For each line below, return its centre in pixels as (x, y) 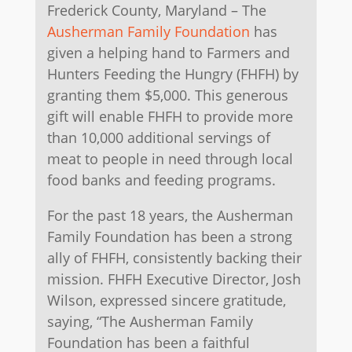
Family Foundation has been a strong (169, 237)
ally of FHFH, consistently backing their (174, 258)
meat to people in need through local (170, 159)
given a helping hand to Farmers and (168, 53)
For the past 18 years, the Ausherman (170, 216)
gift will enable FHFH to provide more (170, 117)
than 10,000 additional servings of (158, 138)
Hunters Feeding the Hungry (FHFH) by (172, 74)
